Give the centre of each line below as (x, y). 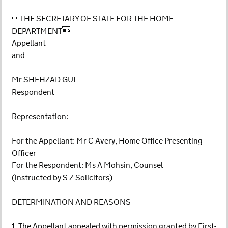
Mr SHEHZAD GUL (45, 80)
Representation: (40, 117)
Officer (24, 153)
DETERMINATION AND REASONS (71, 202)
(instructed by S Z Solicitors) (62, 178)
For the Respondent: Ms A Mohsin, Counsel (87, 166)
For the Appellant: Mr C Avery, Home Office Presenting (107, 141)
